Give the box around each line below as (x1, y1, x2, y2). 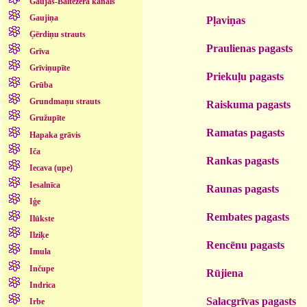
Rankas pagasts (206, 154, 279, 167)
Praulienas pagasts (206, 42, 293, 54)
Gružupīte (29, 113, 65, 123)
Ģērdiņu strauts (29, 29, 86, 40)
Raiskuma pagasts (206, 98, 291, 110)
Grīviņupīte (29, 63, 70, 73)
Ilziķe (29, 230, 49, 240)
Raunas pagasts (206, 182, 279, 195)
